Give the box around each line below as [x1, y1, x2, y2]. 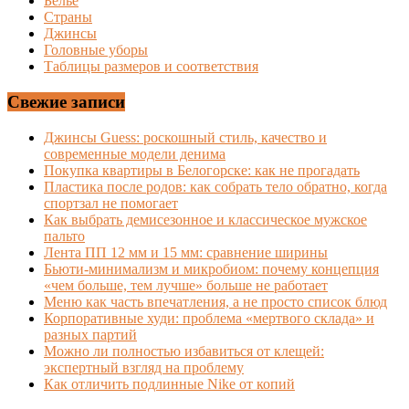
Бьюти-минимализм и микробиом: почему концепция [44, 260, 379, 277]
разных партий [44, 326, 137, 342]
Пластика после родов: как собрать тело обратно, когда [44, 178, 387, 194]
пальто [44, 227, 85, 244]
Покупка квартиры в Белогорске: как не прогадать [44, 162, 360, 178]
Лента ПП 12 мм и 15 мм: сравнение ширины [44, 244, 328, 260]
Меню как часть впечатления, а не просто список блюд [44, 293, 387, 309]
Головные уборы [44, 42, 148, 58]
